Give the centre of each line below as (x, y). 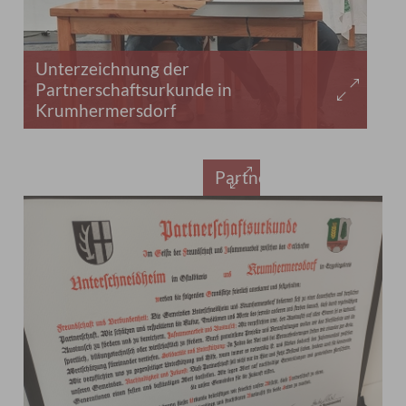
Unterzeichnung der (113, 69)
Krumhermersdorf (106, 111)
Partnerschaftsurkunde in (134, 90)
